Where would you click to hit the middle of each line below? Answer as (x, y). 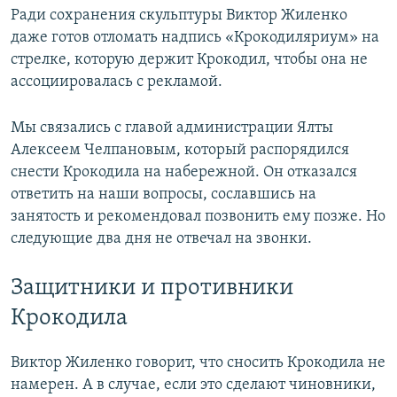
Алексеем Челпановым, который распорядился (180, 150)
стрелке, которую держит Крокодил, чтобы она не (189, 59)
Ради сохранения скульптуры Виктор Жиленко (179, 15)
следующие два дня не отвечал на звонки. (161, 238)
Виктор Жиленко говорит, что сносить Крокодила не (198, 362)
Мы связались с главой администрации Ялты (172, 128)
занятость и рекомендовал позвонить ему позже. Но (198, 216)
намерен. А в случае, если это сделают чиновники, (193, 385)
